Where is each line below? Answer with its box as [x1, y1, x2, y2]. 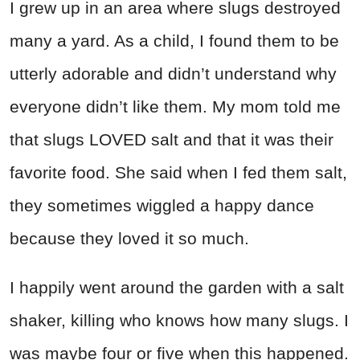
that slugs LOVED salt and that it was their [10, 130, 333, 149]
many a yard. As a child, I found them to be [10, 31, 339, 51]
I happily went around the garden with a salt [10, 278, 344, 297]
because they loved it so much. [10, 229, 249, 248]
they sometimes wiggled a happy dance [10, 196, 314, 215]
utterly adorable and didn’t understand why [10, 64, 337, 84]
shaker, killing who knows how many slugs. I [10, 311, 349, 330]
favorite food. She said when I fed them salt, [10, 163, 347, 182]
